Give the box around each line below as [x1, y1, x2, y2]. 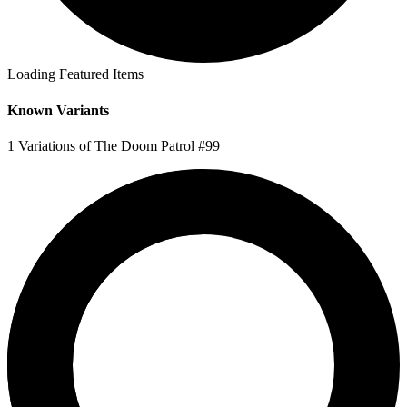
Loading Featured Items [7, 66, 144, 83]
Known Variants [7, 102, 109, 118]
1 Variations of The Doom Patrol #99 [7, 137, 220, 154]
